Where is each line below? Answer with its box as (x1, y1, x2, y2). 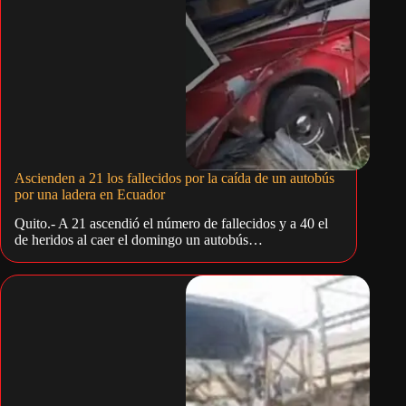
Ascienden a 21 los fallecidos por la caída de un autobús (14, 169, 334, 186)
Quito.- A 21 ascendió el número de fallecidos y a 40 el (14, 216, 328, 232)
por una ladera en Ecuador (14, 186, 165, 202)
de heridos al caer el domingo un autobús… (14, 232, 263, 248)
